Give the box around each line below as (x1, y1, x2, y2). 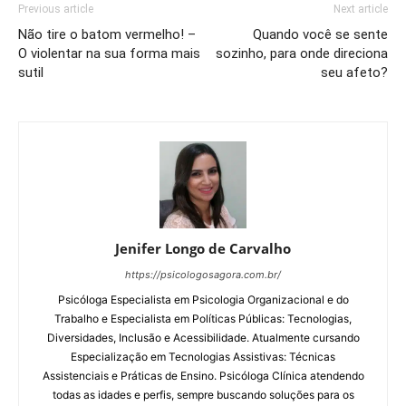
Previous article (18, 2, 93, 15)
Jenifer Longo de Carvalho (115, 238, 291, 257)
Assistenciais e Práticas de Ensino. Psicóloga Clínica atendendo (42, 368, 364, 382)
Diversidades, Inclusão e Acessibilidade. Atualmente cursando (46, 330, 360, 344)
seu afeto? (321, 63, 388, 81)
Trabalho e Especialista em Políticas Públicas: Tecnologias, (54, 311, 352, 325)
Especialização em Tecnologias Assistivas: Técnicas (71, 349, 335, 363)
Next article (333, 2, 388, 15)
